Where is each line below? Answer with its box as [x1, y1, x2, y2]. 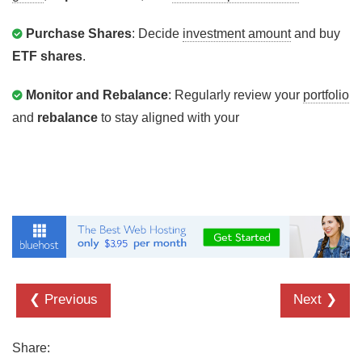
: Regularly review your [168, 88, 303, 103]
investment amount [183, 27, 291, 41]
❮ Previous [29, 291, 98, 307]
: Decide [132, 27, 183, 41]
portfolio [303, 88, 349, 103]
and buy [291, 27, 340, 41]
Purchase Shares [26, 27, 132, 41]
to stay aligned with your [98, 111, 239, 125]
